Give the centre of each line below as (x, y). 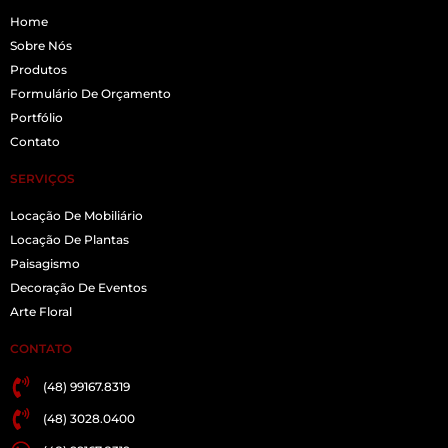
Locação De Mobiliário (76, 216)
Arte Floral (41, 312)
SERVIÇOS (42, 179)
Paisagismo (45, 264)
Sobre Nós (41, 46)
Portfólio (36, 118)
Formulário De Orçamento (90, 94)
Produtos (38, 70)
